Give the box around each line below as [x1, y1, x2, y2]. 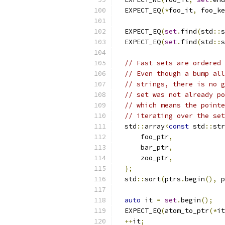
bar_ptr [117, 143, 169, 152]
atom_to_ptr [165, 206, 209, 215]
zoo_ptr [117, 154, 169, 162]
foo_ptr [117, 133, 169, 141]
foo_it [169, 6, 193, 15]
